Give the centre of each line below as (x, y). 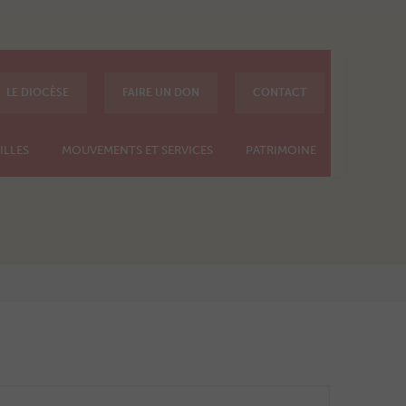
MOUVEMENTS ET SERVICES (137, 150)
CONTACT (279, 92)
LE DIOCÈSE (37, 92)
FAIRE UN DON (160, 92)
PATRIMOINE (280, 150)
